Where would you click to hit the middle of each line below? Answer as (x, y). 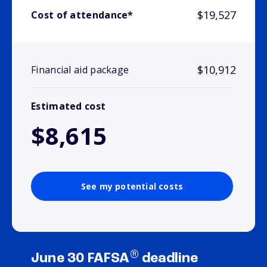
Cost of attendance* (82, 15)
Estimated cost (69, 106)
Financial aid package (80, 70)
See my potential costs (132, 187)
